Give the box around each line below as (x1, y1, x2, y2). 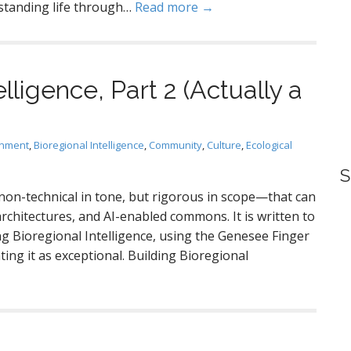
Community (149, 138, 202, 152)
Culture (207, 138, 241, 152)
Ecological (246, 138, 292, 152)
